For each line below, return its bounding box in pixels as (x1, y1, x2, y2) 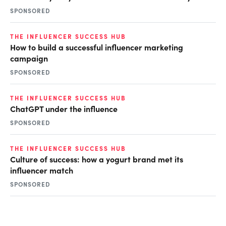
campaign (10, 52, 48, 64)
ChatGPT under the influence (10, 102, 118, 114)
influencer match (10, 164, 73, 176)
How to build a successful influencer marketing (10, 41, 183, 52)
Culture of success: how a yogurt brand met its (10, 153, 183, 164)
